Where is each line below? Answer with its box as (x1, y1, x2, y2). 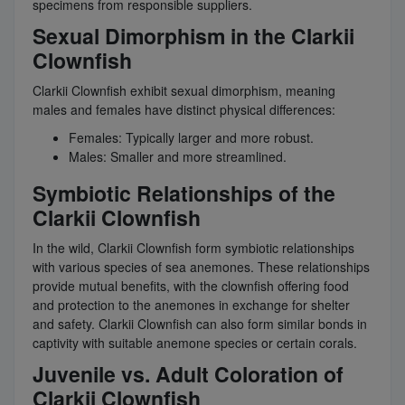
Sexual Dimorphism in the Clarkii (33, 21, 354, 52)
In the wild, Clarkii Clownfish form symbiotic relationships (33, 239, 354, 258)
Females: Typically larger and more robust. (69, 128, 314, 147)
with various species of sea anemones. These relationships (33, 258, 370, 277)
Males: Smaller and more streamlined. (69, 147, 287, 166)
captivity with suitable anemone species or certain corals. (33, 334, 357, 353)
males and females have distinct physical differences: (33, 100, 335, 119)
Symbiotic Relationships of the (33, 178, 335, 209)
